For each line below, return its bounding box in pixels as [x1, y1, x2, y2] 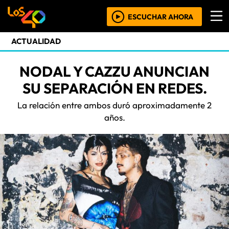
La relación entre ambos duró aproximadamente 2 [17, 100, 212, 110]
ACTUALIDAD [11, 36, 61, 46]
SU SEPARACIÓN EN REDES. [22, 79, 207, 97]
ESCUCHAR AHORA [128, 12, 193, 21]
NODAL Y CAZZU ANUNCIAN [19, 62, 210, 80]
